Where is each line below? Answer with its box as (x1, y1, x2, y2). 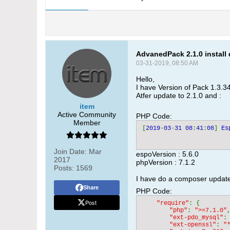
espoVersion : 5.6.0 (136, 150, 199, 158)
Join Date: (54, 147, 87, 156)
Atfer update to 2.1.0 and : (136, 91, 221, 100)
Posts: (54, 164, 74, 172)
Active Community (57, 110, 116, 119)
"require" (157, 200, 189, 207)
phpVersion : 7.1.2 (136, 158, 195, 166)
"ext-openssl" (169, 221, 216, 228)
